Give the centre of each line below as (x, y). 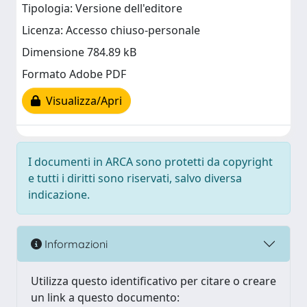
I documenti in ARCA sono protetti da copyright (150, 162)
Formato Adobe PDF (74, 74)
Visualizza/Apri (81, 101)
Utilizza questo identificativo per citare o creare (153, 281)
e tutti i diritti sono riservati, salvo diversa (135, 178)
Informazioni (75, 244)
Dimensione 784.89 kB (79, 52)
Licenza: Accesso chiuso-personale (111, 30)
